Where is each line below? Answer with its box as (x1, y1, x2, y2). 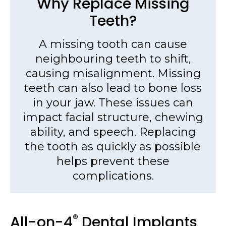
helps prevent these (56, 154, 169, 168)
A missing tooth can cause (39, 37, 187, 51)
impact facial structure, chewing (23, 110, 203, 125)
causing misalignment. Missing (25, 67, 201, 81)
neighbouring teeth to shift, (35, 52, 191, 66)
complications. (72, 169, 154, 183)
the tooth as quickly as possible (25, 140, 201, 154)
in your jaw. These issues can (33, 96, 193, 110)
